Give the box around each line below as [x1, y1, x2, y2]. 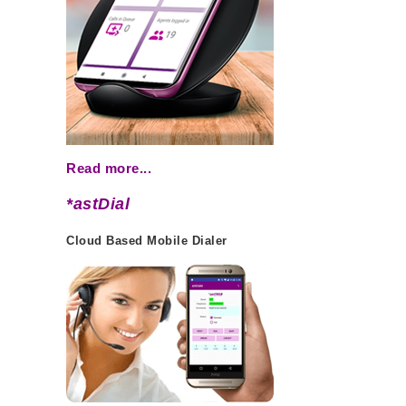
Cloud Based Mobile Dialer [66, 235, 227, 248]
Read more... [66, 160, 151, 177]
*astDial [66, 195, 130, 214]
